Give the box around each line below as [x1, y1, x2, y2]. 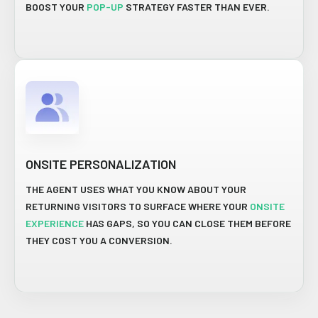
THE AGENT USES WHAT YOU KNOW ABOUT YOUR [26, 182, 246, 195]
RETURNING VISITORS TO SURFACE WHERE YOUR [26, 199, 250, 212]
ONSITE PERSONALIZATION [26, 155, 176, 172]
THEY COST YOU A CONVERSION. [26, 234, 172, 246]
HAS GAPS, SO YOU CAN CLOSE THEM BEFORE [84, 216, 291, 229]
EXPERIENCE [26, 216, 84, 229]
